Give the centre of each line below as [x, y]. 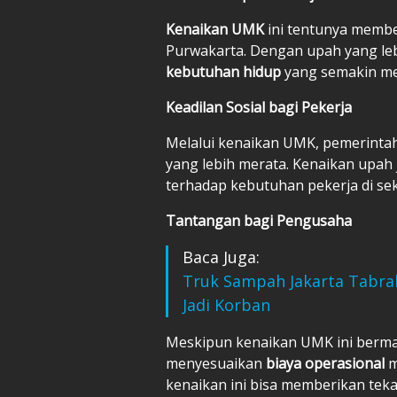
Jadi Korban [226, 304]
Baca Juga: [221, 257]
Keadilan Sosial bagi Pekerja [259, 107]
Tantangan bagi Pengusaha [259, 220]
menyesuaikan [216, 363]
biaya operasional [327, 363]
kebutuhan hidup [225, 71]
